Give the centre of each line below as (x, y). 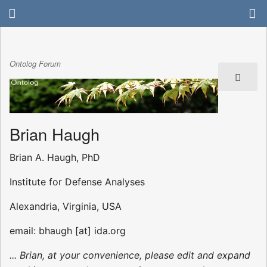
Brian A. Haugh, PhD (55, 157)
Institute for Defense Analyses (77, 181)
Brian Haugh (55, 133)
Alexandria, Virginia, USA (66, 206)
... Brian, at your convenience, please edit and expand (130, 255)
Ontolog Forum (35, 64)
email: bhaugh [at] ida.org (68, 230)
